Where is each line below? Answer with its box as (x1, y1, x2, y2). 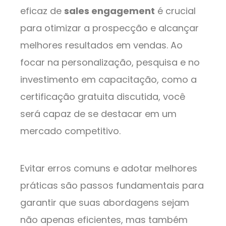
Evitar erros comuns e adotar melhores (20, 162, 197, 175)
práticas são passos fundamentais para (20, 179, 204, 192)
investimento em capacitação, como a (20, 73, 197, 86)
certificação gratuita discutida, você (20, 90, 185, 103)
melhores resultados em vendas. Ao (20, 39, 183, 52)
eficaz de (20, 5, 64, 18)
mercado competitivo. (20, 125, 121, 138)
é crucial (155, 5, 196, 18)
